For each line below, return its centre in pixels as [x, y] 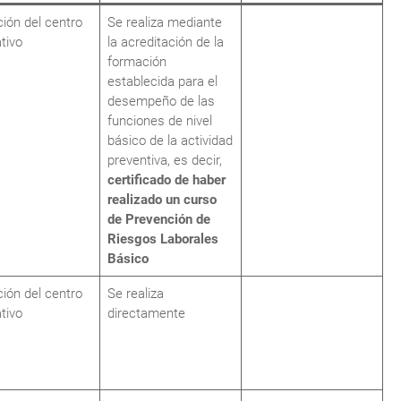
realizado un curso [162, 200]
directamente [146, 313]
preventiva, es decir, [165, 160]
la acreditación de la [166, 42]
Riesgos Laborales [163, 239]
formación [137, 62]
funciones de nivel [160, 121]
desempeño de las [161, 101]
